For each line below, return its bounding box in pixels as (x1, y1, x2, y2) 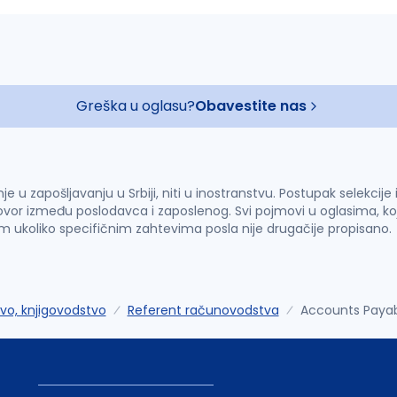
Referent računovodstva (127, 301, 279, 319)
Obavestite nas (195, 96, 307, 116)
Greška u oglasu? (76, 96, 195, 116)
